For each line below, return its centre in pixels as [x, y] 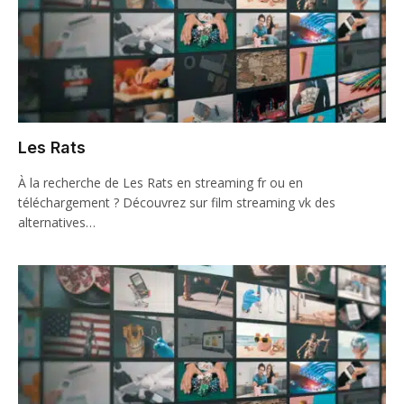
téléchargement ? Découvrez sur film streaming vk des [177, 202]
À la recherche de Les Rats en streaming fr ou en [161, 182]
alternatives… [57, 222]
